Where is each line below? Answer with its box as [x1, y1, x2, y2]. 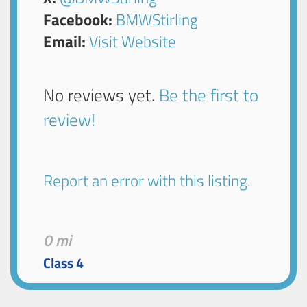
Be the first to [159, 82, 259, 109]
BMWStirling [116, 7, 199, 32]
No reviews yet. [43, 82, 160, 109]
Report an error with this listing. [43, 169, 251, 193]
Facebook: [43, 7, 113, 32]
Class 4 [43, 253, 84, 274]
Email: [43, 29, 86, 53]
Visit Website [89, 29, 177, 53]
